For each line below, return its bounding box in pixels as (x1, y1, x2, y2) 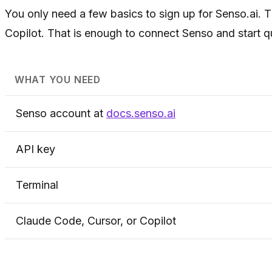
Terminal (16, 178, 58, 191)
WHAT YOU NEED (14, 73, 101, 86)
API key (16, 142, 55, 155)
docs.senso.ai (106, 106, 175, 120)
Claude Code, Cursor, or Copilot (16, 214, 176, 227)
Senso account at (16, 106, 106, 120)
